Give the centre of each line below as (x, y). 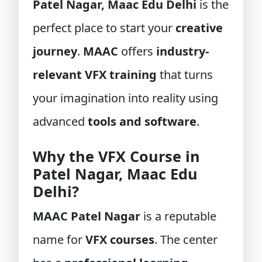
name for (59, 239)
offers (137, 51)
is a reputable (178, 216)
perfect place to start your (104, 28)
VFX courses (120, 239)
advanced (60, 121)
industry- (182, 51)
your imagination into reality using (125, 98)
